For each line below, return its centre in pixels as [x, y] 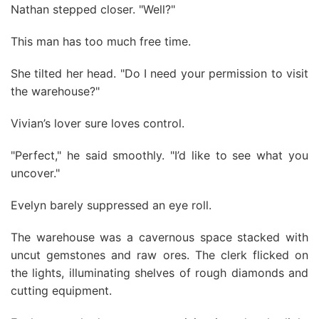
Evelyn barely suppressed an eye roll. [111, 205]
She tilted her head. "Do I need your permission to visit [159, 73]
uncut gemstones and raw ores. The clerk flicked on [159, 255]
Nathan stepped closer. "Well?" [93, 9]
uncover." [35, 173]
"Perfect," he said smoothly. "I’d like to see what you [159, 155]
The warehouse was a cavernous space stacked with [159, 237]
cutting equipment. [61, 291]
